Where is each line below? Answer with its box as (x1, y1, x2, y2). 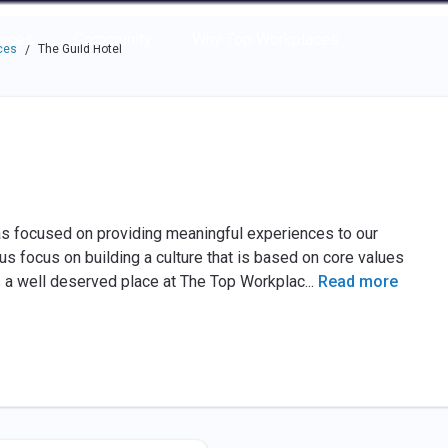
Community (73, 30, 152, 49)
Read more (317, 272, 398, 291)
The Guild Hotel (37, 42, 122, 56)
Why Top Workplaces (191, 30, 339, 49)
